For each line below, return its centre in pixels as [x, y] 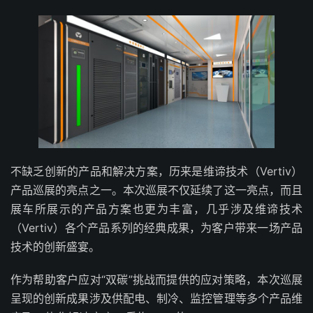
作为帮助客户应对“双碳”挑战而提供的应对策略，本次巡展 [156, 280]
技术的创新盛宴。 [55, 247]
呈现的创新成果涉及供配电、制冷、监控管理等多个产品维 [156, 299]
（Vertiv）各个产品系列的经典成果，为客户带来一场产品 [156, 228]
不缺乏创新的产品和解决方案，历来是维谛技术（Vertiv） [156, 172]
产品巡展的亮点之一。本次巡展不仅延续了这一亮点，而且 [156, 190]
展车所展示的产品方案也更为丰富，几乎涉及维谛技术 [156, 209]
